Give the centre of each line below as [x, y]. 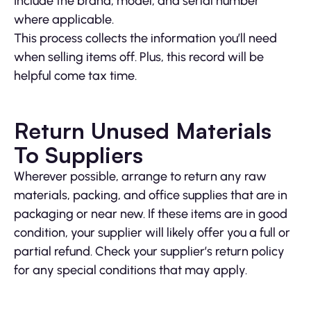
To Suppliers [78, 155]
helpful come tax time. [75, 76]
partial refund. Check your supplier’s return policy [149, 252]
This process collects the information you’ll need [145, 39]
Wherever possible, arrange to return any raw [140, 177]
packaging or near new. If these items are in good [151, 214]
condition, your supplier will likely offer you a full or [152, 233]
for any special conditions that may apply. [131, 270]
